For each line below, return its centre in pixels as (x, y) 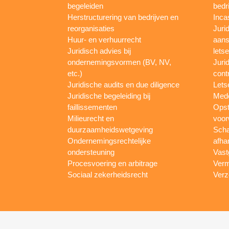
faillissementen (92, 107)
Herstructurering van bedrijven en (123, 17)
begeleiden (85, 6)
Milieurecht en (91, 118)
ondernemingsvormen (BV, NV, (119, 62)
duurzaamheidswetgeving (110, 129)
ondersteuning (91, 152)
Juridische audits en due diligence (123, 84)
